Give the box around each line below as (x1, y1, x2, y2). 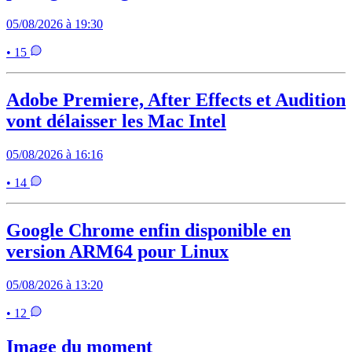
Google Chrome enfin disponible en (6, 219, 291, 240)
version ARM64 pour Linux (6, 240, 229, 262)
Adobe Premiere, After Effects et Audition (6, 90, 346, 111)
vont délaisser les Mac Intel (6, 111, 226, 132)
